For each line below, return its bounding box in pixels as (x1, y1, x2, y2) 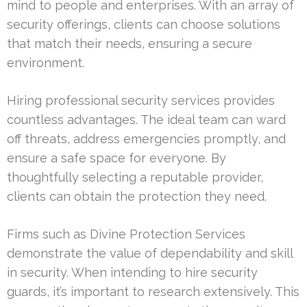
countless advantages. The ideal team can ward (7, 112, 286, 127)
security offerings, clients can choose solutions (7, 17, 280, 32)
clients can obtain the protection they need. (7, 189, 267, 204)
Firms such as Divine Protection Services (7, 227, 245, 242)
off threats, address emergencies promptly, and (7, 132, 286, 147)
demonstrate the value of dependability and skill (7, 246, 293, 261)
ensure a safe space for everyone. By (7, 151, 226, 166)
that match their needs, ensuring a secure (7, 36, 252, 51)
